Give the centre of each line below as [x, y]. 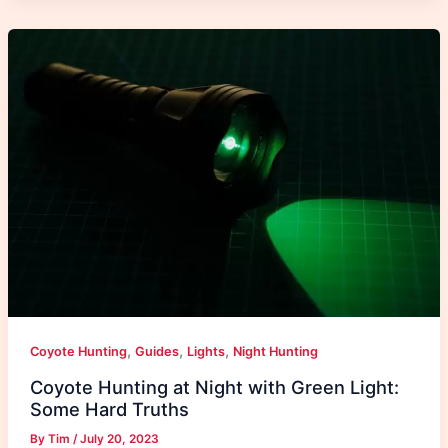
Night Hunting [275, 351]
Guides [156, 351]
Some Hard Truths [109, 408]
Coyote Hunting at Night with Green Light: [214, 386]
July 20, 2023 [119, 438]
